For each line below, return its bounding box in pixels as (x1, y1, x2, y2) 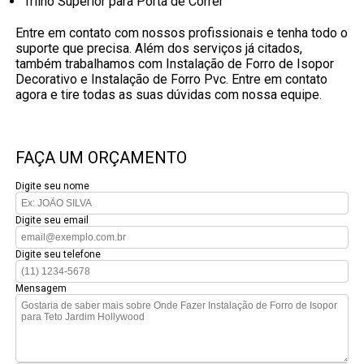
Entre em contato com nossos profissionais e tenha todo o (15, 25, 349, 41)
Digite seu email (15, 214, 89, 227)
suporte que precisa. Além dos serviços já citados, (15, 41, 303, 57)
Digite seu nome (15, 180, 90, 193)
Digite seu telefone (15, 249, 102, 261)
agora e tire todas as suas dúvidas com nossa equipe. (15, 87, 323, 103)
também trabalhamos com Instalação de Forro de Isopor (15, 56, 335, 72)
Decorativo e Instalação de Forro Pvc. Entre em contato (15, 71, 328, 88)
